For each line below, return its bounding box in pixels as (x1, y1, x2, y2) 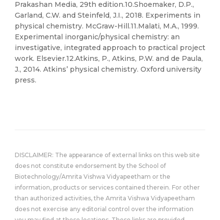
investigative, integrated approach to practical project (15, 43, 205, 52)
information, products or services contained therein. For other (15, 184, 200, 191)
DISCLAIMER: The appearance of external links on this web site (15, 151, 200, 159)
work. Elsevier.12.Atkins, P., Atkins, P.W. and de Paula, (15, 54, 203, 63)
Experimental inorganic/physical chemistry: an (15, 32, 180, 41)
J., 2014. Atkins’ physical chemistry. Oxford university (15, 65, 201, 74)
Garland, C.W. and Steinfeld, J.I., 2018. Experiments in (15, 11, 200, 20)
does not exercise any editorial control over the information (15, 205, 193, 213)
